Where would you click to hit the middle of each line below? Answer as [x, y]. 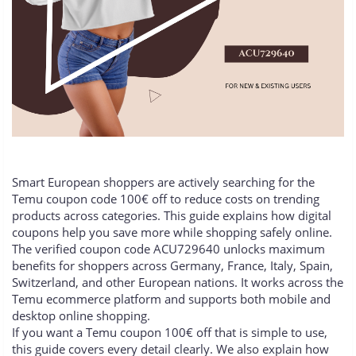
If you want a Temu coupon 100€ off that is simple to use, [170, 333]
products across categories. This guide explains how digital [172, 216]
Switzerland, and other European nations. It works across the [178, 282]
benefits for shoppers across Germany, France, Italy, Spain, [172, 266]
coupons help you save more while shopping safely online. [172, 232]
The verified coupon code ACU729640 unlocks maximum [168, 249]
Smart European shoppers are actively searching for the [163, 182]
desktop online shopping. [81, 316]
